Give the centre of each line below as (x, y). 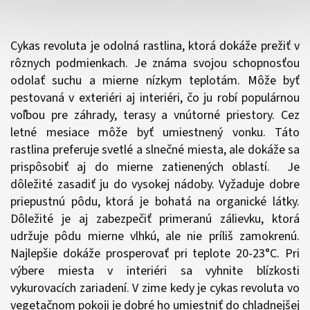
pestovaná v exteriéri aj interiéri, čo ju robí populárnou (155, 98)
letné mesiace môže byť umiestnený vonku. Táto (155, 132)
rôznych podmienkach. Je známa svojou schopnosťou (155, 63)
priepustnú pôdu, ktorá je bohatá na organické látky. (155, 201)
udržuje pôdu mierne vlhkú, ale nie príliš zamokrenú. (155, 236)
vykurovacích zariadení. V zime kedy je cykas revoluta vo (155, 288)
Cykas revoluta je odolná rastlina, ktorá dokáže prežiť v (155, 46)
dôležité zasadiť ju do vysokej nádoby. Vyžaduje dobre (155, 184)
